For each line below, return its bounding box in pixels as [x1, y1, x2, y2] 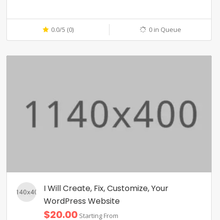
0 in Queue [148, 25, 181, 34]
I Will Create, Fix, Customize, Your [44, 182, 168, 194]
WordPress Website [44, 195, 120, 207]
